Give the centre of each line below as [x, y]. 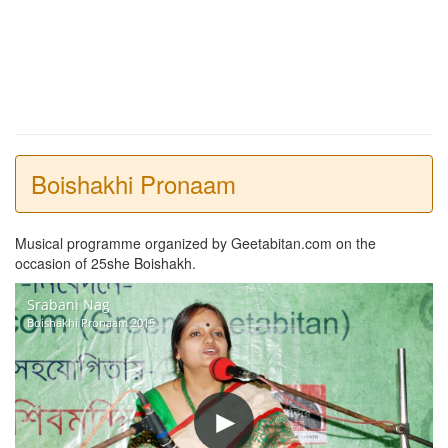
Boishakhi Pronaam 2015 [91, 322]
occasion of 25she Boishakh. [105, 262]
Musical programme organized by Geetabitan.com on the [195, 242]
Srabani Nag [68, 304]
